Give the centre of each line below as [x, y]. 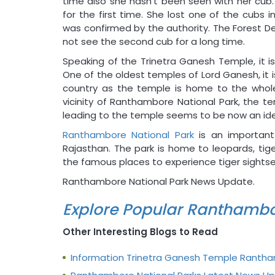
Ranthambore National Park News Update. [159, 181]
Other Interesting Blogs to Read [140, 231]
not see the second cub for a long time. [154, 41]
